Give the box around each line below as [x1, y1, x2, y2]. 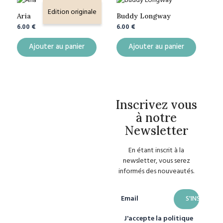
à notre [136, 110, 177, 125]
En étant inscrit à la [128, 145, 185, 157]
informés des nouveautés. [118, 166, 195, 178]
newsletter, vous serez [122, 155, 190, 167]
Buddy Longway [116, 11, 171, 20]
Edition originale [48, 6, 97, 18]
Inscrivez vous [115, 97, 197, 112]
